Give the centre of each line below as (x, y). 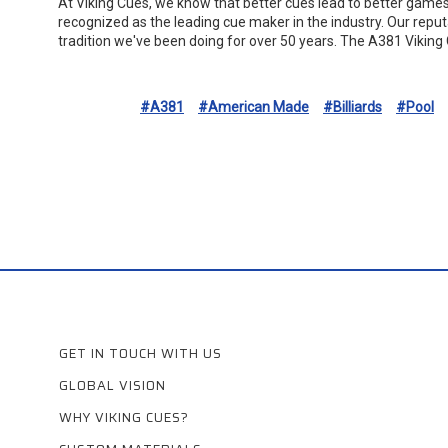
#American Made (253, 106)
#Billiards (352, 106)
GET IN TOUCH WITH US (140, 353)
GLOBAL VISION (112, 385)
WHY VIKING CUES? (124, 417)
